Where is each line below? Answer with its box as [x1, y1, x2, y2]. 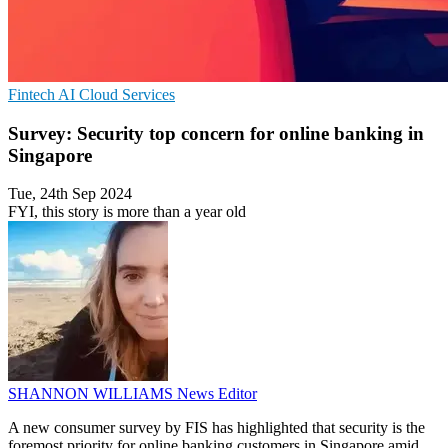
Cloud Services [79, 86, 175, 103]
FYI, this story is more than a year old [8, 203, 246, 221]
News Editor [177, 385, 257, 403]
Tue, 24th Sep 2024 [8, 185, 132, 203]
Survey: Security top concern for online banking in [8, 122, 424, 144]
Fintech [8, 86, 58, 103]
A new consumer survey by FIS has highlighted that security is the [8, 419, 425, 437]
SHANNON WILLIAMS [8, 385, 177, 403]
